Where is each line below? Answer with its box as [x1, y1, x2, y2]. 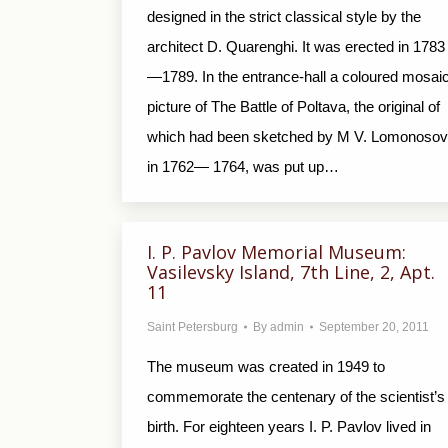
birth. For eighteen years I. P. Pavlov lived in [147, 418, 431, 435]
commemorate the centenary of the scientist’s [147, 388, 445, 405]
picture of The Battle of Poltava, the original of [147, 98, 440, 115]
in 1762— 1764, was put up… [147, 158, 339, 175]
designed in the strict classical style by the [147, 8, 421, 25]
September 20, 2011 [319, 320, 429, 334]
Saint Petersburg [147, 320, 238, 334]
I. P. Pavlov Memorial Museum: [147, 240, 406, 264]
